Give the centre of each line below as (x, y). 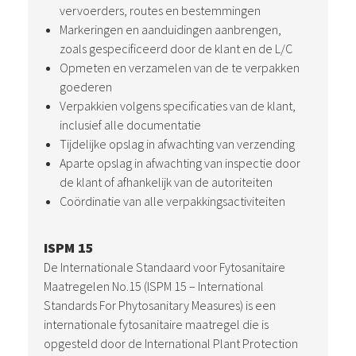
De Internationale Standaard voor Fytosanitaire (164, 267)
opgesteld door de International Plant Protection (171, 343)
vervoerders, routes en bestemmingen (160, 10)
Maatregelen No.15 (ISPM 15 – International (154, 286)
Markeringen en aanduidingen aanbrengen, (170, 29)
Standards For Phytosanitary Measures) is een (160, 305)
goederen (86, 87)
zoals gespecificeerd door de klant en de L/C (176, 48)
